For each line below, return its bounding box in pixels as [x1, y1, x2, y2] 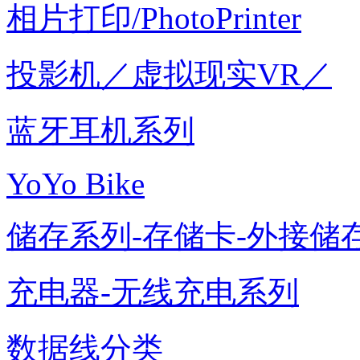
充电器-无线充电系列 [6, 275, 299, 309]
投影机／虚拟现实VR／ [6, 57, 332, 92]
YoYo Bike [6, 166, 145, 201]
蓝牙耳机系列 [6, 113, 194, 148]
